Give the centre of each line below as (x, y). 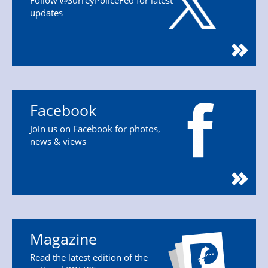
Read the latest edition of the (89, 257)
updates (46, 13)
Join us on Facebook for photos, (95, 129)
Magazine (63, 239)
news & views (58, 141)
